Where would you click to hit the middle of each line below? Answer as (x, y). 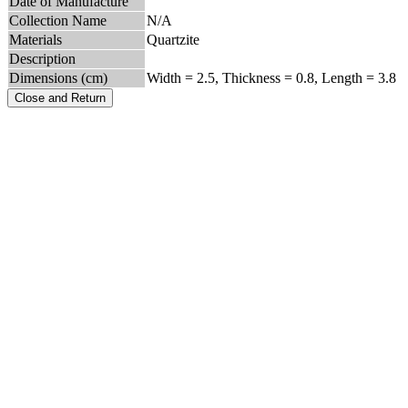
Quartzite (173, 39)
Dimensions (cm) (58, 77)
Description (42, 58)
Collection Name (58, 20)
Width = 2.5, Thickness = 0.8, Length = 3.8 (271, 77)
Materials (36, 39)
